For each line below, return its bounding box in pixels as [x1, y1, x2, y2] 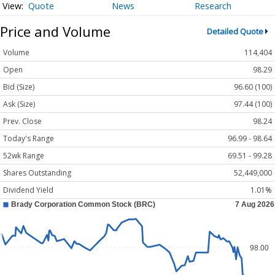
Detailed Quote [206, 26, 263, 37]
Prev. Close [3, 116, 42, 127]
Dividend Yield [3, 185, 53, 196]
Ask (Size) [3, 99, 35, 110]
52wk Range [3, 150, 44, 161]
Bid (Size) [3, 82, 34, 93]
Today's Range [3, 133, 54, 144]
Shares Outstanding [3, 168, 71, 179]
